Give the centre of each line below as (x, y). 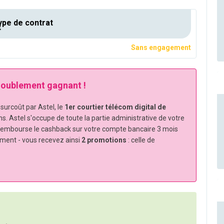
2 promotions (104, 140)
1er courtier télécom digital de (115, 107)
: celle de (141, 140)
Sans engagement (161, 48)
